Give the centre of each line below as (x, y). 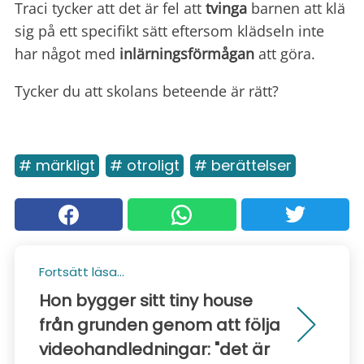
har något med (67, 54)
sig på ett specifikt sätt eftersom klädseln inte (169, 31)
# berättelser (243, 166)
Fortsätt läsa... (82, 272)
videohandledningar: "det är (154, 350)
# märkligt (57, 166)
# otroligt (145, 166)
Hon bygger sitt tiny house (146, 301)
